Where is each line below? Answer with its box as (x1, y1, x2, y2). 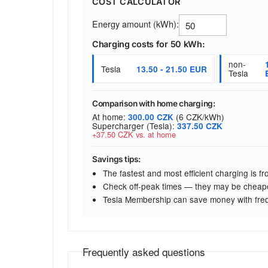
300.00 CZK (128, 111, 173, 123)
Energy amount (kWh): (92, 17, 179, 31)
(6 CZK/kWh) (173, 110, 224, 123)
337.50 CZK (177, 120, 223, 132)
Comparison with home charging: (92, 99, 215, 109)
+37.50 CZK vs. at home (92, 128, 176, 140)
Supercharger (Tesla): (92, 119, 177, 132)
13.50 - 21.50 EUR (136, 63, 208, 75)
